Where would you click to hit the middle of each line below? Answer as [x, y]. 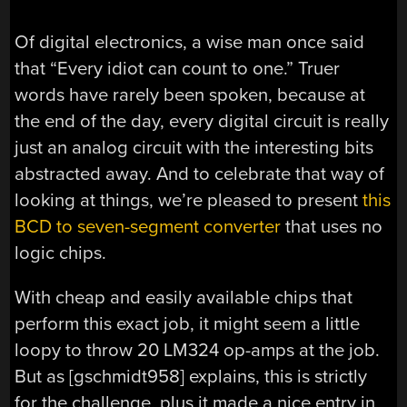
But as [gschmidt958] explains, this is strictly [191, 377]
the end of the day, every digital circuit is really [202, 121]
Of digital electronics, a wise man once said [190, 42]
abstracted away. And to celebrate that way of [200, 174]
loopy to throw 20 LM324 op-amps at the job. [198, 351]
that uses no [332, 226]
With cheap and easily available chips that [184, 298]
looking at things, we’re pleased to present [189, 200]
